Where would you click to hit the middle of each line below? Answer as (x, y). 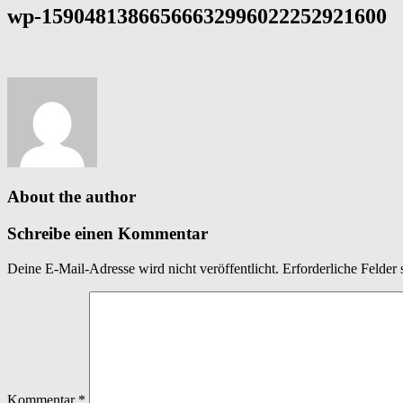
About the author (72, 197)
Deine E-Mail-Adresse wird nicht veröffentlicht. (143, 268)
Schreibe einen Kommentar (107, 234)
